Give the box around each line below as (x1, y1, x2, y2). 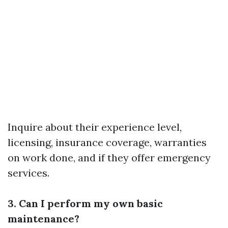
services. (8, 166, 49, 179)
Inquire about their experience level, (8, 120, 182, 133)
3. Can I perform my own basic (8, 196, 163, 210)
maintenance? (8, 212, 79, 225)
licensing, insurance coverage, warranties (8, 135, 207, 149)
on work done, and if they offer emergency (8, 151, 211, 164)
